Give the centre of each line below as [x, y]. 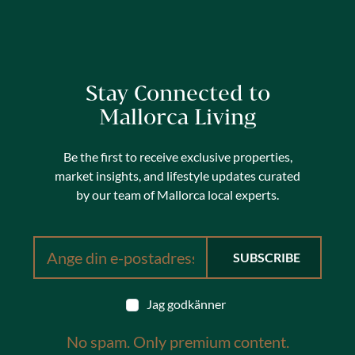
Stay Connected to [177, 92]
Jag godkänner [187, 303]
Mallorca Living [177, 116]
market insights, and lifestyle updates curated [177, 175]
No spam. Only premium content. [177, 341]
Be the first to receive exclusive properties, [177, 156]
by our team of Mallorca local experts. [177, 194]
